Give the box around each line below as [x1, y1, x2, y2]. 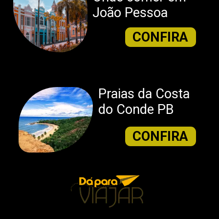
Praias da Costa [98, 86, 190, 102]
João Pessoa [92, 5, 168, 21]
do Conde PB [98, 102, 175, 118]
